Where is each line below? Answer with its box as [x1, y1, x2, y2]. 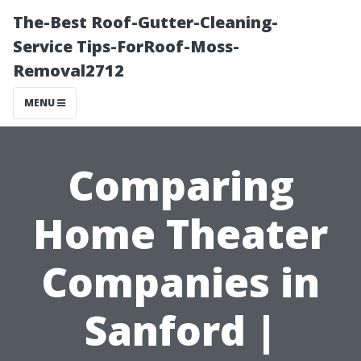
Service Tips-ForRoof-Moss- [13, 35, 239, 57]
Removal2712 [13, 60, 124, 81]
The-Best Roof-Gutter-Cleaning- [13, 11, 278, 33]
